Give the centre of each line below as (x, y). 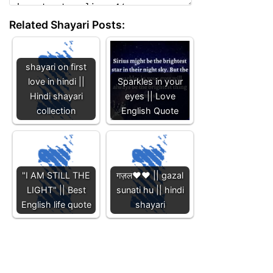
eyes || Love (150, 96)
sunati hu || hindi (150, 190)
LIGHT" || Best (56, 190)
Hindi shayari (56, 96)
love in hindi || (56, 81)
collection (56, 110)
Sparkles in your (150, 81)
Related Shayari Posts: (67, 24)
